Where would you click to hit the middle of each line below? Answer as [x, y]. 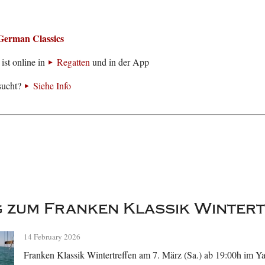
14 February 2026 [52, 237]
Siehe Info [52, 86]
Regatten [74, 62]
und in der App [120, 62]
